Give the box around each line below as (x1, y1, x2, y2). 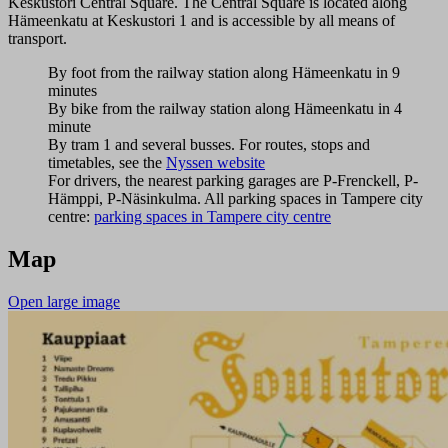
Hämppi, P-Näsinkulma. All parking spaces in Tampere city (48, 190, 423, 208)
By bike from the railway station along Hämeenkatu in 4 (48, 100, 402, 118)
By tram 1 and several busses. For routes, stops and (48, 136, 370, 154)
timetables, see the (48, 154, 166, 172)
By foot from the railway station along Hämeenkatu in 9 (48, 64, 400, 82)
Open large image (8, 293, 120, 311)
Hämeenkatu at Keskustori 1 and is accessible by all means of (8, 12, 395, 30)
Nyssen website (166, 154, 265, 172)
